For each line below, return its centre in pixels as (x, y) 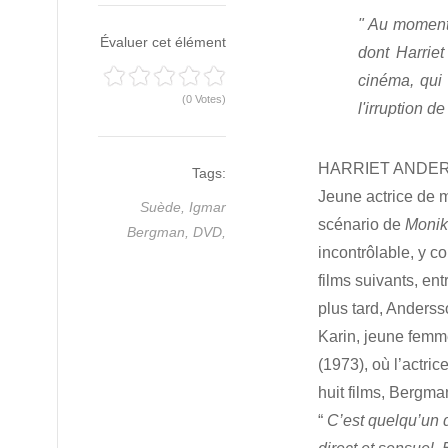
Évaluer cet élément (163, 42)
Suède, (164, 207)
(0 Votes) (204, 99)
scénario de (361, 224)
